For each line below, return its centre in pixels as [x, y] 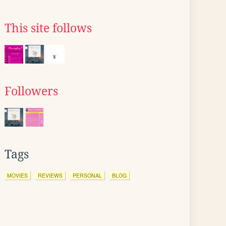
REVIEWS [50, 175]
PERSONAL [87, 175]
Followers [31, 91]
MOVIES [17, 175]
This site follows [48, 28]
